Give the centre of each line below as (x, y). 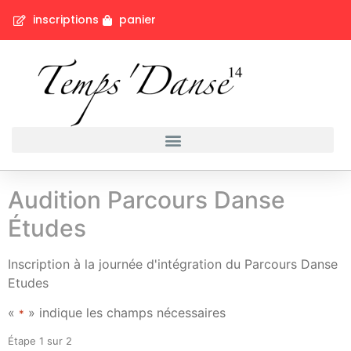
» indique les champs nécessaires (125, 313)
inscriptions (65, 20)
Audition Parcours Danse (147, 200)
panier (138, 20)
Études (47, 228)
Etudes (28, 283)
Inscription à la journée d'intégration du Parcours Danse (173, 264)
